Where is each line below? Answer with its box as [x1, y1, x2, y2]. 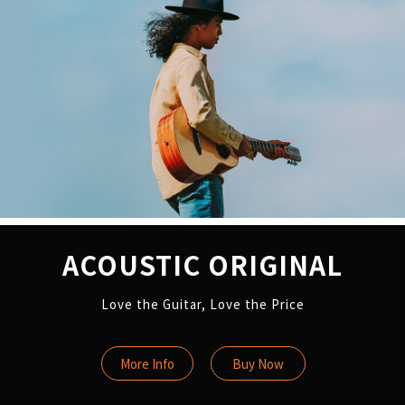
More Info [119, 354, 174, 373]
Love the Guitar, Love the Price [100, 295, 305, 314]
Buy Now [229, 354, 287, 373]
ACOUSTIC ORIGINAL [62, 246, 343, 284]
